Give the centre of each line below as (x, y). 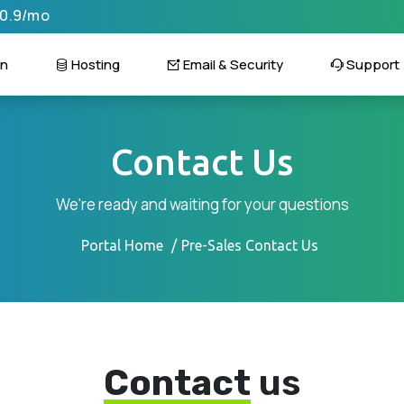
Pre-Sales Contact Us (250, 245)
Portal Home (122, 245)
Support (371, 64)
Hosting (94, 64)
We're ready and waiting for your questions (202, 204)
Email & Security (231, 64)
